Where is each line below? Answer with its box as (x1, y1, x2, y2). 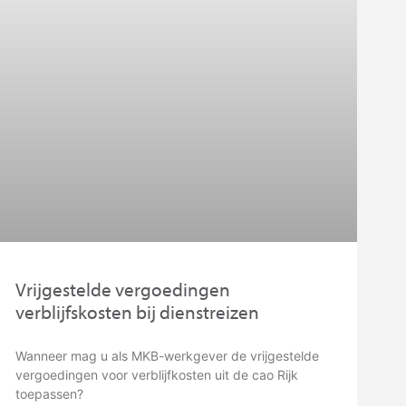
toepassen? (15, 386, 84, 402)
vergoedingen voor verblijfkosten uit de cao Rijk (15, 367, 299, 383)
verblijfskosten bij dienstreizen (15, 300, 260, 324)
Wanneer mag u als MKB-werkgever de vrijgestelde (15, 348, 320, 364)
